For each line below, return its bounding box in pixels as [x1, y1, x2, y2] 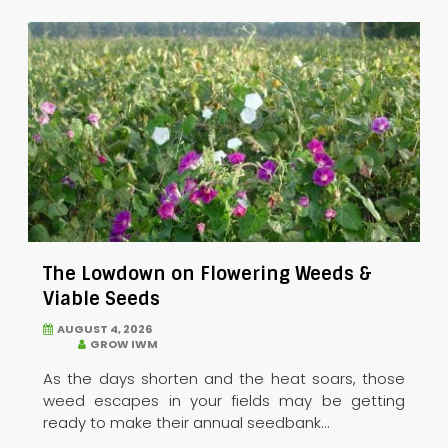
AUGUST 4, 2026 [53, 320, 152, 337]
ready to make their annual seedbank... [43, 411, 330, 433]
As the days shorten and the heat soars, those [43, 367, 405, 389]
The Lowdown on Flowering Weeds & [43, 261, 371, 286]
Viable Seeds [43, 286, 160, 311]
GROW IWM [86, 335, 158, 352]
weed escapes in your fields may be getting [43, 389, 405, 411]
